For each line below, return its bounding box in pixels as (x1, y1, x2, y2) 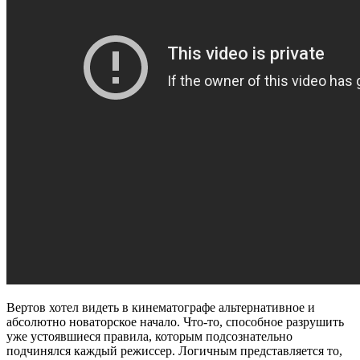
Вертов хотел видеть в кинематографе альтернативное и (6, 301, 315, 315)
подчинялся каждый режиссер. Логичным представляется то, (6, 344, 342, 358)
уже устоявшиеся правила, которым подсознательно (6, 329, 292, 344)
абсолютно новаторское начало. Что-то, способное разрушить (6, 315, 344, 329)
